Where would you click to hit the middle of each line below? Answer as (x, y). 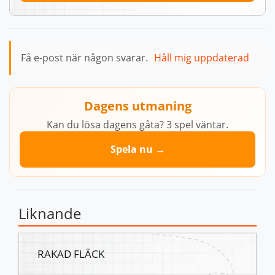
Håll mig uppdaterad (202, 58)
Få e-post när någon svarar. (86, 58)
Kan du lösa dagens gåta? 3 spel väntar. (137, 125)
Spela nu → (137, 149)
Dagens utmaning (137, 106)
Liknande (50, 214)
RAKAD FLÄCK (71, 254)
